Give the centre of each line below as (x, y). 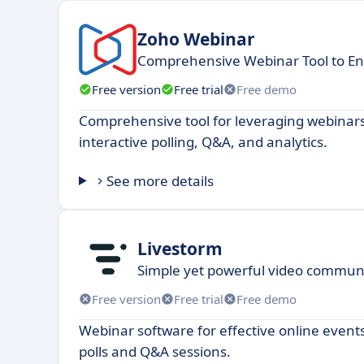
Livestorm (180, 248)
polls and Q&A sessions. (155, 351)
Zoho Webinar (196, 39)
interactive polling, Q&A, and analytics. (203, 142)
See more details (160, 181)
